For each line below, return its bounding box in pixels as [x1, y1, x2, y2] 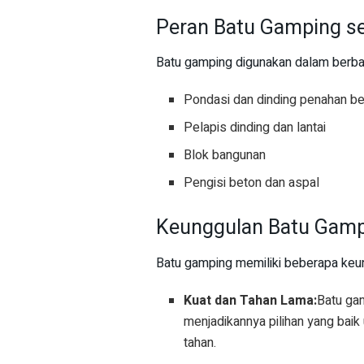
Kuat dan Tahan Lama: [184, 290, 318, 310]
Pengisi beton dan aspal [184, 173, 320, 193]
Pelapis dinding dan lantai [184, 118, 327, 138]
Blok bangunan [184, 145, 266, 166]
